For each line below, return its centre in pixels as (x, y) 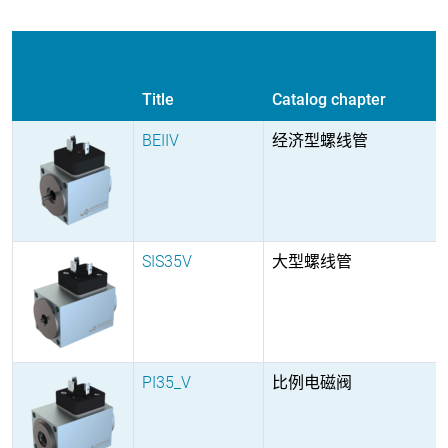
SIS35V (167, 261)
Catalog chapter (329, 99)
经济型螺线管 (320, 140)
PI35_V (166, 382)
